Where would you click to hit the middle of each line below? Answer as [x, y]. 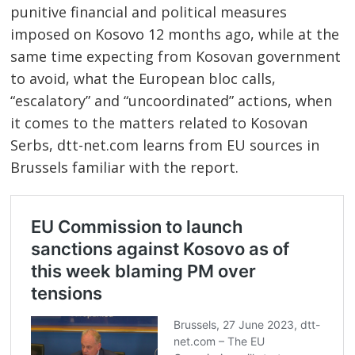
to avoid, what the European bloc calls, [143, 78]
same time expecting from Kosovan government [176, 56]
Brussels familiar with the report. [125, 167]
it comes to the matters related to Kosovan [159, 122]
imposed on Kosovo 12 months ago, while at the [175, 34]
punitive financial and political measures [149, 11]
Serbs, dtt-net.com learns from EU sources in [165, 145]
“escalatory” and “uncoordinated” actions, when [172, 100]
